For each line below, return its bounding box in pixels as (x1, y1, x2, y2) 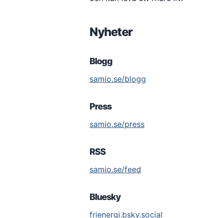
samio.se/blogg (90, 74, 146, 84)
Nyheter (90, 25, 132, 39)
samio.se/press (90, 119, 145, 129)
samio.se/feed (90, 164, 141, 174)
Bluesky (90, 192, 121, 202)
